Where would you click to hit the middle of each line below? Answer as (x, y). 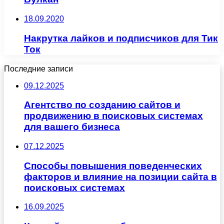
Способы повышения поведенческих (113, 165)
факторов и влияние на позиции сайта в (120, 176)
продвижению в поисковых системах (113, 116)
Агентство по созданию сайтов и (102, 105)
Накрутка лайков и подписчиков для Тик (121, 38)
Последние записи (38, 68)
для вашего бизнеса (72, 127)
